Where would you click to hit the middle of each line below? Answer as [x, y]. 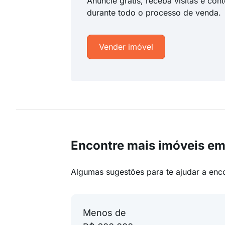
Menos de [105, 213]
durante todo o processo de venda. [154, 12]
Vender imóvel [126, 46]
